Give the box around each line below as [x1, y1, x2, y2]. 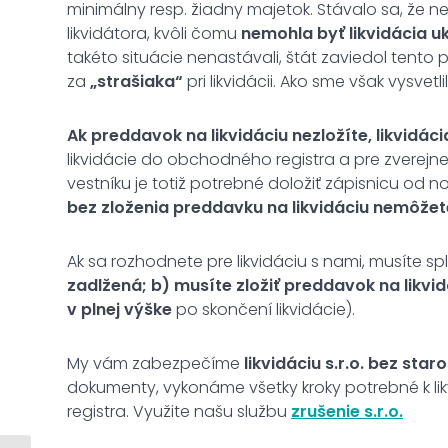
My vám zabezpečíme [67, 351, 244, 375]
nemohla [241, 21, 313, 45]
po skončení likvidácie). [176, 297, 355, 321]
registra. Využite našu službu [67, 399, 291, 423]
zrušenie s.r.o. [291, 399, 403, 423]
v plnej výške [67, 297, 176, 321]
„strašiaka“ [90, 69, 183, 93]
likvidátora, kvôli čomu [67, 21, 241, 45]
